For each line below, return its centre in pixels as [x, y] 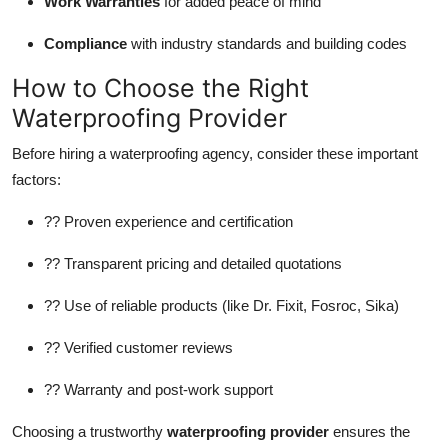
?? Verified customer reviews [138, 348]
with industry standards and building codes [267, 44]
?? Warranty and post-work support [158, 390]
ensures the [369, 432]
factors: [36, 180]
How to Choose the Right [160, 88]
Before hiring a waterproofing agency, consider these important [215, 154]
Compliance [85, 44]
